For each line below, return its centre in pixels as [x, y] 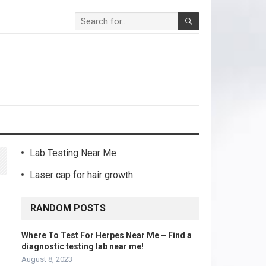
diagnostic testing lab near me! [83, 246]
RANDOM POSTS [68, 208]
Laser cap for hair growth [81, 175]
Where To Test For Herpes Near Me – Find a [107, 235]
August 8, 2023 [47, 259]
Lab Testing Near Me [73, 153]
